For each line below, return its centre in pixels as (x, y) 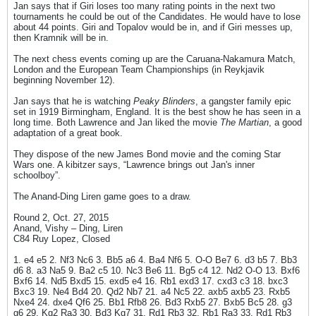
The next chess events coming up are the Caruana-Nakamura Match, (154, 59)
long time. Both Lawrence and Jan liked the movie (117, 122)
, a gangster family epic (243, 101)
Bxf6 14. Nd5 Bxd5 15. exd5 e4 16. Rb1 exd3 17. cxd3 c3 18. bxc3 (151, 281)
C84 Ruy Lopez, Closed (62, 239)
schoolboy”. (37, 175)
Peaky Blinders (164, 101)
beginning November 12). (64, 80)
